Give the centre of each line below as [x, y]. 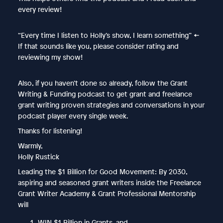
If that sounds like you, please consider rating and [98, 46]
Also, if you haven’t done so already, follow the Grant [103, 83]
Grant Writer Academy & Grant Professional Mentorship [107, 193]
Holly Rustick [38, 156]
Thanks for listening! [50, 130]
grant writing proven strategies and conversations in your [111, 105]
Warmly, [30, 145]
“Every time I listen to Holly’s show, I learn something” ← [108, 35]
